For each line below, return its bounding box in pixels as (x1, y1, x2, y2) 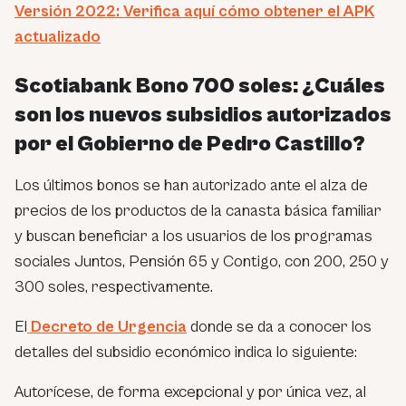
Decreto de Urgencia (27, 316, 187, 336)
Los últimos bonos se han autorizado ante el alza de (14, 175, 368, 195)
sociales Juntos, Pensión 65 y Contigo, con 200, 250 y (14, 251, 389, 271)
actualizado (14, 26, 101, 46)
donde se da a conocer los (187, 316, 372, 336)
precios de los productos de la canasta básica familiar (14, 200, 382, 220)
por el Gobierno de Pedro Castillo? (14, 130, 365, 157)
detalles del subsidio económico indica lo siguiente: (14, 342, 357, 362)
